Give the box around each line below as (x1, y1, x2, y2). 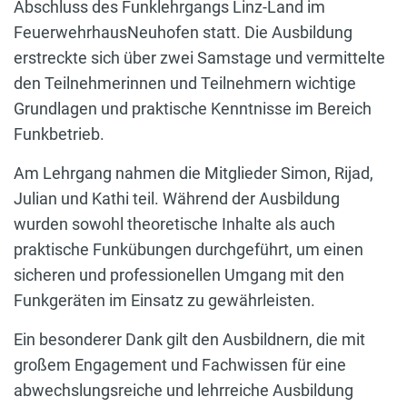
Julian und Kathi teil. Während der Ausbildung (14, 189, 340, 209)
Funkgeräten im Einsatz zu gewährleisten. (14, 291, 315, 311)
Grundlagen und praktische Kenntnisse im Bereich (14, 99, 372, 119)
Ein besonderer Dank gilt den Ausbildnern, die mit (14, 330, 365, 350)
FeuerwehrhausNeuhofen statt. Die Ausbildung (14, 23, 352, 43)
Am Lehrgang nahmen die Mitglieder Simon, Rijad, (14, 164, 373, 184)
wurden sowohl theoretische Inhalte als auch (14, 214, 335, 234)
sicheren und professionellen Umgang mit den (14, 265, 344, 285)
